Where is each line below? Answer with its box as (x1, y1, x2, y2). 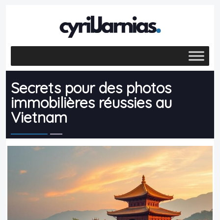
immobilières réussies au (11, 93, 172, 112)
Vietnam (11, 108, 67, 127)
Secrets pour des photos (11, 78, 171, 97)
